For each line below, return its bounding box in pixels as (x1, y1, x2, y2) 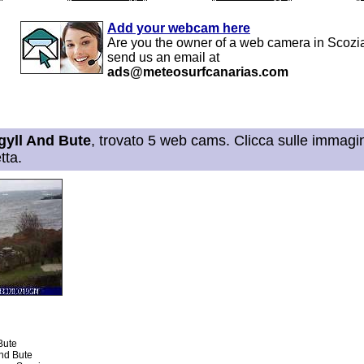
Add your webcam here (107, 20, 250, 35)
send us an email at (107, 50, 219, 64)
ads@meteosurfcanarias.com (107, 64, 288, 79)
